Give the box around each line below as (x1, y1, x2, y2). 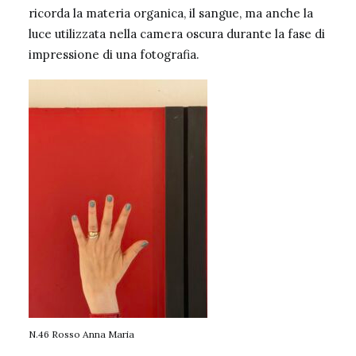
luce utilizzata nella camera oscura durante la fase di (29, 26, 325, 41)
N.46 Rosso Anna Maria (29, 328, 134, 340)
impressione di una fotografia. (29, 47, 199, 62)
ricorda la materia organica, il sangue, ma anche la (29, 6, 313, 21)
